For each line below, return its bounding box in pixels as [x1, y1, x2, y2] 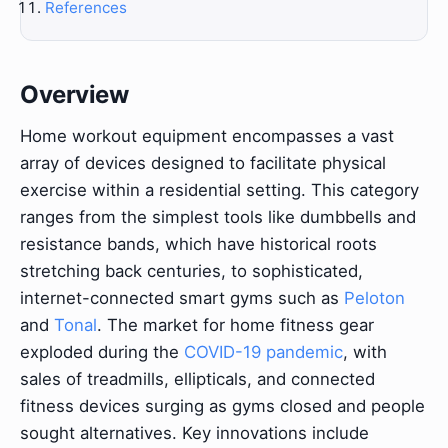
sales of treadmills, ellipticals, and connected [20, 368, 375, 389]
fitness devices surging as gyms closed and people [20, 395, 425, 416]
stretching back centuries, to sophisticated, [20, 260, 363, 281]
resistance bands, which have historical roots [20, 233, 377, 254]
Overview [20, 79, 129, 109]
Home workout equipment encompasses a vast [20, 125, 394, 146]
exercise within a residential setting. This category [20, 179, 419, 200]
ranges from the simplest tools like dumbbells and [20, 206, 416, 227]
